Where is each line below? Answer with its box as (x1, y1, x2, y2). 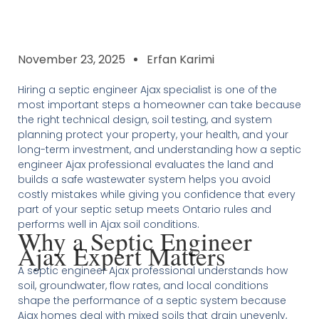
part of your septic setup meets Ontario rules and (17, 202, 271, 216)
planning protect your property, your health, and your (17, 127, 288, 142)
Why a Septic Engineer (17, 224, 252, 258)
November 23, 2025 (17, 51, 125, 68)
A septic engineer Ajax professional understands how (17, 263, 288, 278)
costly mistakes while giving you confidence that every (17, 187, 296, 202)
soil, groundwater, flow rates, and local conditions (17, 278, 268, 293)
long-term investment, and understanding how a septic (17, 142, 301, 157)
